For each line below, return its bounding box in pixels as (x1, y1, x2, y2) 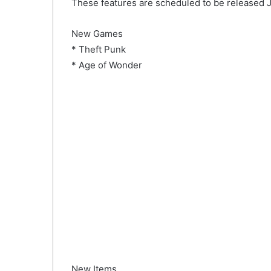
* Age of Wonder (71, 59, 142, 71)
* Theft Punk (71, 44, 126, 56)
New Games (71, 28, 123, 40)
